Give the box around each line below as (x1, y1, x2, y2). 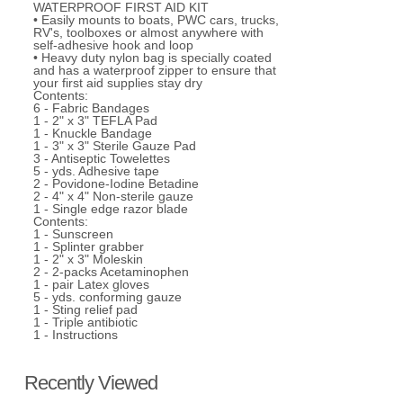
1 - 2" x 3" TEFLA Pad (33, 113, 157, 129)
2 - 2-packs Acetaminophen (33, 264, 189, 280)
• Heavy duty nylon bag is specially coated (33, 50, 272, 66)
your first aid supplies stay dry (33, 76, 202, 91)
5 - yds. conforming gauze (33, 290, 182, 305)
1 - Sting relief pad (33, 302, 138, 318)
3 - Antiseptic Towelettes (33, 151, 170, 166)
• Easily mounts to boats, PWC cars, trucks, (33, 13, 279, 28)
